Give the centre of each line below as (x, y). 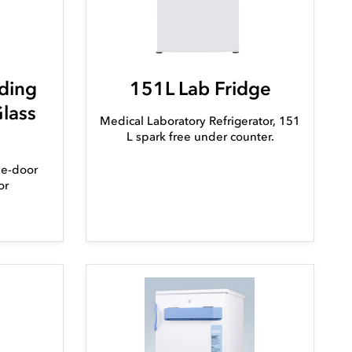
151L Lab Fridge (200, 89)
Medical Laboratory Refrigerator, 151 (200, 121)
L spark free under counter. (200, 137)
